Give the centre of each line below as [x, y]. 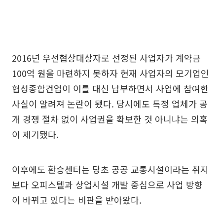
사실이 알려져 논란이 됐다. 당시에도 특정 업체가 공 [110, 104]
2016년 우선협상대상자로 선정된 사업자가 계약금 [106, 58]
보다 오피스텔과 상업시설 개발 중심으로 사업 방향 [107, 184]
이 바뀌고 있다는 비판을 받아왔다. [77, 200]
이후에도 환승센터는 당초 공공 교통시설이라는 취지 [110, 169]
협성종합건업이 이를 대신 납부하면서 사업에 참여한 [110, 88]
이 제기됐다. [35, 134]
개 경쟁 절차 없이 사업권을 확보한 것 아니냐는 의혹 [110, 119]
